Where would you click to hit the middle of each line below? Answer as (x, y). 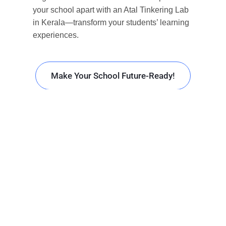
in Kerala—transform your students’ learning (111, 22)
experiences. (55, 35)
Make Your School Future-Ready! (113, 75)
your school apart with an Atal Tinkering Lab (110, 10)
